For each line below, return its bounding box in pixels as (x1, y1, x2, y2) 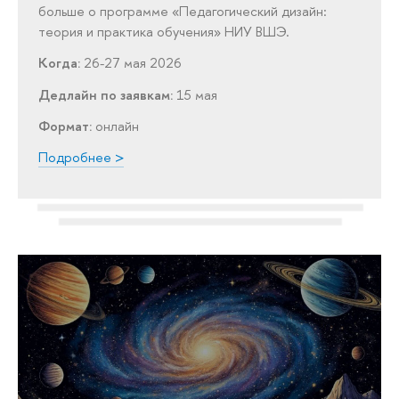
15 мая (173, 85, 218, 104)
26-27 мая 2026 (80, 53, 183, 73)
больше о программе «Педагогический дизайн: (38, 2, 328, 21)
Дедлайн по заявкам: (38, 85, 174, 104)
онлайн (95, 116, 140, 135)
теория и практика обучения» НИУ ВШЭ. (38, 22, 290, 42)
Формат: (38, 116, 93, 135)
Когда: (38, 53, 81, 73)
